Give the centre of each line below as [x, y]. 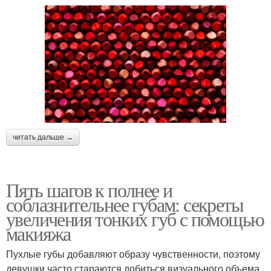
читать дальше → [43, 137]
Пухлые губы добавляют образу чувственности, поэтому [133, 253]
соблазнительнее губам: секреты [125, 204]
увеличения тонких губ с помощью [135, 218]
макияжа [38, 233]
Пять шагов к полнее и [89, 189]
